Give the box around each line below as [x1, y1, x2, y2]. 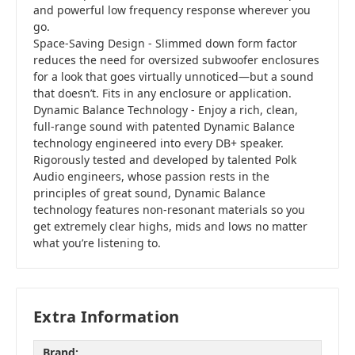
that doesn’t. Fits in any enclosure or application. [33, 86, 292, 101]
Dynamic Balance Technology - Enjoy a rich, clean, [33, 102, 298, 118]
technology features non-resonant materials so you [33, 202, 305, 218]
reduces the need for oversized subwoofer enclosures [33, 52, 319, 68]
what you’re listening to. [33, 235, 161, 251]
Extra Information [33, 305, 180, 327]
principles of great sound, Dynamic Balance [33, 185, 265, 201]
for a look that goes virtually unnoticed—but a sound [33, 69, 314, 85]
